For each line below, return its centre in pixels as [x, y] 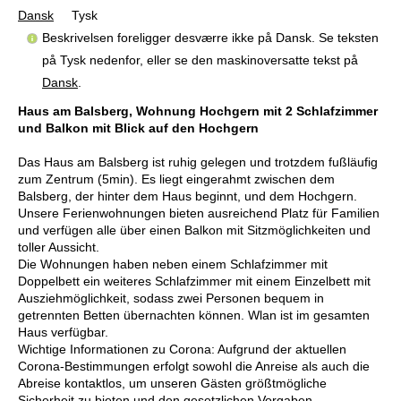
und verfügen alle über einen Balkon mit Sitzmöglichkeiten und [194, 230]
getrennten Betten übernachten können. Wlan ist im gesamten [194, 315]
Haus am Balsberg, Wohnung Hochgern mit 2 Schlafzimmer [198, 111]
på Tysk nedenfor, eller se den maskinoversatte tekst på [200, 60]
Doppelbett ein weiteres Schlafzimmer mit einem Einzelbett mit [194, 281]
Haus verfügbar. [63, 332]
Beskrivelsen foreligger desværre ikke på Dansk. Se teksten [210, 37]
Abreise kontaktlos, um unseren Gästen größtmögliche [172, 383]
